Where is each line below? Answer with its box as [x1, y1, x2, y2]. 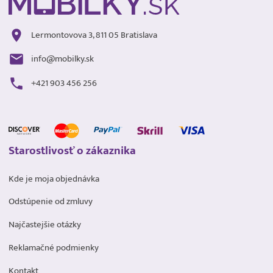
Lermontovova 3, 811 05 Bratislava [30, 27, 157, 43]
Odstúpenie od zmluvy [8, 194, 93, 210]
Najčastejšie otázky [8, 217, 81, 233]
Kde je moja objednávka [8, 171, 99, 186]
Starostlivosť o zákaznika [8, 141, 136, 161]
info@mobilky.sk [30, 51, 94, 67]
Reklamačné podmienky [8, 239, 99, 255]
